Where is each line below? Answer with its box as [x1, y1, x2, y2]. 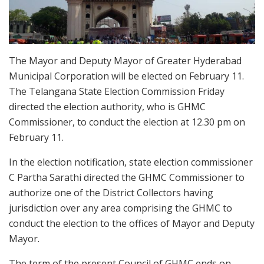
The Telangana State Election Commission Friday [9, 84, 225, 98]
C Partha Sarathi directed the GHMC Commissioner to [9, 170, 245, 184]
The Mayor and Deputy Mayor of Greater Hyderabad [9, 54, 242, 67]
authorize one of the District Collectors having [9, 186, 213, 199]
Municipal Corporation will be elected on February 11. [9, 69, 244, 82]
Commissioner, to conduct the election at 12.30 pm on [9, 115, 245, 128]
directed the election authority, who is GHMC [9, 100, 206, 113]
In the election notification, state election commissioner [9, 155, 253, 169]
